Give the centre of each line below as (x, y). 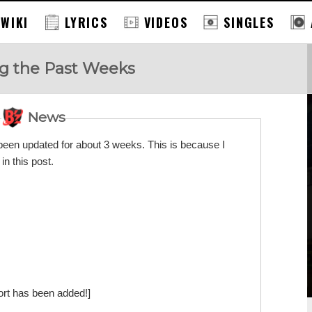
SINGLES (249, 22)
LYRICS (86, 22)
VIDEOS (166, 22)
